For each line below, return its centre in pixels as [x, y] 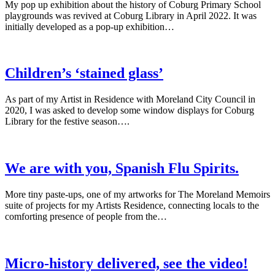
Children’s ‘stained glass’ [84, 73]
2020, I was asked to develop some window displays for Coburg [130, 110]
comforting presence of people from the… [86, 217]
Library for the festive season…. [67, 122]
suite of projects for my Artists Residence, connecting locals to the [132, 206]
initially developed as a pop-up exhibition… [90, 26]
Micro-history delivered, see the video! [126, 264]
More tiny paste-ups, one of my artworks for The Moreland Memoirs [137, 195]
